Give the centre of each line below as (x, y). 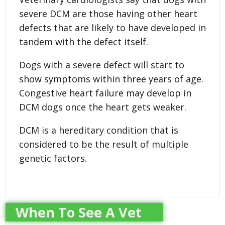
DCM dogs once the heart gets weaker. (103, 107)
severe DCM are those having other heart (108, 13)
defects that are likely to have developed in (113, 27)
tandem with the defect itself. (84, 41)
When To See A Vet (79, 212)
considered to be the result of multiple (104, 144)
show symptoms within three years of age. (111, 79)
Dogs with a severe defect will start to (102, 65)
